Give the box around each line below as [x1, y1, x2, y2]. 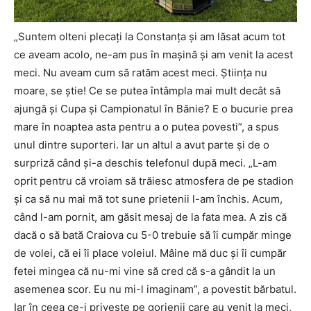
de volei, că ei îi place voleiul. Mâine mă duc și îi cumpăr [14, 246, 287, 260]
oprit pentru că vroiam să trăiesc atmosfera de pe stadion [14, 174, 294, 188]
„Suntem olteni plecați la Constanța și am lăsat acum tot [14, 30, 285, 44]
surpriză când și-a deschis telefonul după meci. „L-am [14, 156, 277, 170]
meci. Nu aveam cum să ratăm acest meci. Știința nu [14, 66, 267, 80]
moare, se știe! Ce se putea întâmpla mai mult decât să [14, 84, 280, 98]
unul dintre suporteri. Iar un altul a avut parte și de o [14, 138, 269, 152]
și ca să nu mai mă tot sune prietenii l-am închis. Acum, [14, 192, 283, 206]
